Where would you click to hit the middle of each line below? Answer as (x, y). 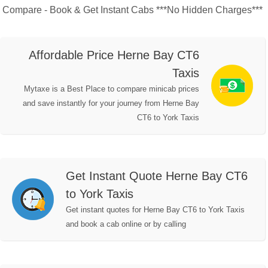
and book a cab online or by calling (126, 224)
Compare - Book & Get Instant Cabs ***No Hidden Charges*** (133, 10)
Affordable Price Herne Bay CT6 (114, 55)
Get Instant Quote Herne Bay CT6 (157, 176)
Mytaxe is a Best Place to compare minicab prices (112, 89)
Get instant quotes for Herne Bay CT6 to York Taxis (155, 210)
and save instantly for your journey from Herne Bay (111, 103)
